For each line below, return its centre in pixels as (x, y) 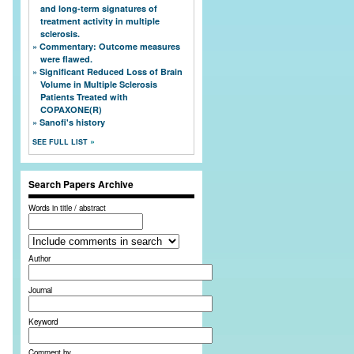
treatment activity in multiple (100, 21)
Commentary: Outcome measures (110, 46)
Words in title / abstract (67, 207)
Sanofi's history (72, 122)
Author (40, 258)
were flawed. (66, 58)
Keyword (43, 321)
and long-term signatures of (99, 8)
